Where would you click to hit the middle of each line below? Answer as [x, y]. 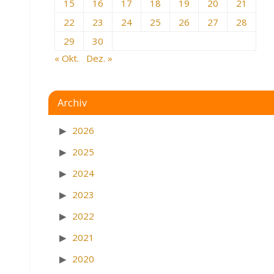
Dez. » [99, 58]
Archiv [72, 102]
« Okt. [67, 58]
